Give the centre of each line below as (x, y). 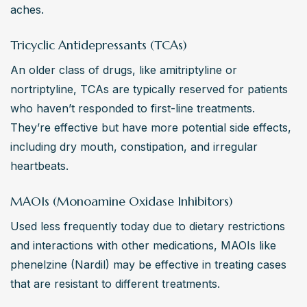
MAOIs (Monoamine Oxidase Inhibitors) (122, 201)
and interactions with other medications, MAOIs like (143, 246)
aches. (27, 10)
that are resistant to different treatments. (115, 284)
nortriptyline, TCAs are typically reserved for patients (149, 89)
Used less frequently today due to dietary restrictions (148, 226)
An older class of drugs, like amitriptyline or (124, 70)
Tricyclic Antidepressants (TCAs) (99, 45)
